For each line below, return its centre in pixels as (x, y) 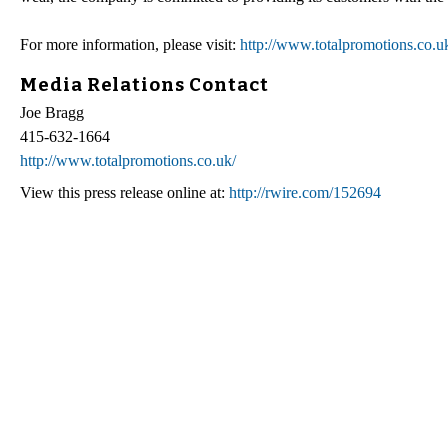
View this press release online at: (124, 193)
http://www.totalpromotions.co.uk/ (128, 161)
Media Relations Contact (144, 84)
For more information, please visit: (130, 44)
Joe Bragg (52, 113)
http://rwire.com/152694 (305, 193)
